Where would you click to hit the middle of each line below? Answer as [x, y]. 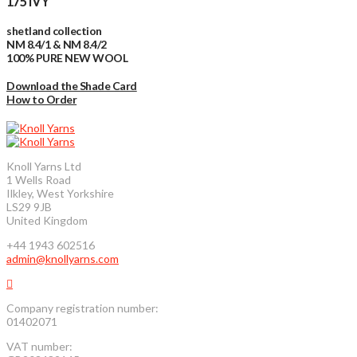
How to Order [42, 100]
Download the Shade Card [72, 86]
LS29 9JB [29, 207]
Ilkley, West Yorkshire [60, 194]
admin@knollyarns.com [63, 259]
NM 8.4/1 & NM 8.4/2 [57, 44]
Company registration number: [82, 308]
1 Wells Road [39, 180]
